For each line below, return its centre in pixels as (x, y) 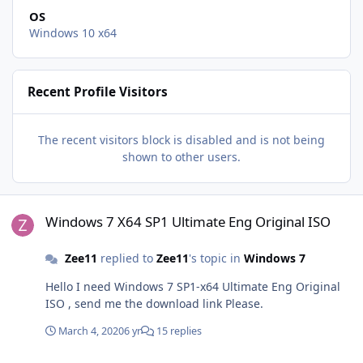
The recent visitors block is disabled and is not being (181, 140)
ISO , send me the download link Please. (169, 304)
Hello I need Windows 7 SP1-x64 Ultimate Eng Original (61, 287)
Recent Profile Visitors (98, 92)
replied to (126, 258)
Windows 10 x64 (73, 33)
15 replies (178, 331)
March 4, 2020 (91, 331)
